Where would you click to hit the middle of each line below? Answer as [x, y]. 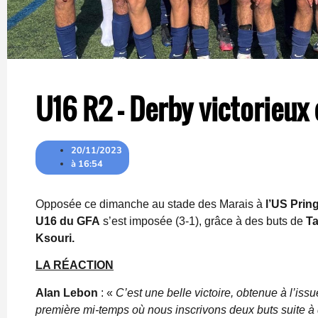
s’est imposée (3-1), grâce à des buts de [203, 221]
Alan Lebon [67, 292]
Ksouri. [55, 238]
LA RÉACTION [75, 265]
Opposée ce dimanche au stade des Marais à [150, 204]
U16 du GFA [68, 221]
